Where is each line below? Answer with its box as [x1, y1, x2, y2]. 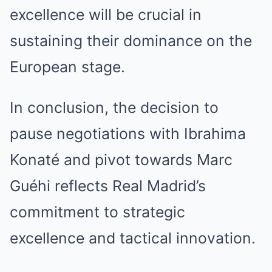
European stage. [10, 58, 125, 76]
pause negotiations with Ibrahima [10, 124, 246, 143]
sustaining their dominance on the [10, 32, 252, 50]
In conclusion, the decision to [10, 98, 219, 117]
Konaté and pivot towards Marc [10, 151, 233, 169]
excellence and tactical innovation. [10, 229, 256, 247]
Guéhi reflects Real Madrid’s [10, 177, 206, 195]
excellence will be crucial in [10, 5, 202, 24]
